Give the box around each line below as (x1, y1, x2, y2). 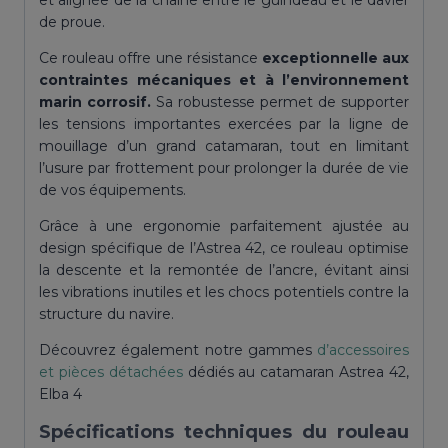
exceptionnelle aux (261, 49, 410, 68)
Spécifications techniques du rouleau (39, 421, 409, 444)
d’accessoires (317, 341, 409, 360)
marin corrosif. (39, 93, 151, 112)
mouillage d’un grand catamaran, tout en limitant (39, 137, 409, 156)
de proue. (39, 13, 105, 32)
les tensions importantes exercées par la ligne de (39, 115, 409, 134)
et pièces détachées (39, 363, 183, 382)
